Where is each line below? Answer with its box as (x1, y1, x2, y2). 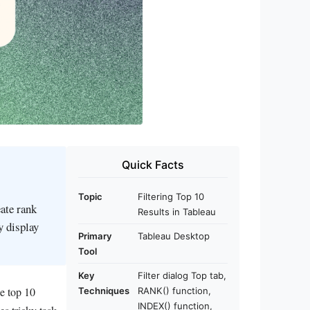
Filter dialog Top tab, (138, 270, 226, 282)
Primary (78, 230, 112, 242)
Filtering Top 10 (138, 191, 204, 203)
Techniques (78, 285, 129, 297)
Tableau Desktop (138, 230, 210, 242)
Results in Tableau (138, 206, 216, 218)
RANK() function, (138, 285, 211, 297)
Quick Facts (122, 158, 184, 172)
